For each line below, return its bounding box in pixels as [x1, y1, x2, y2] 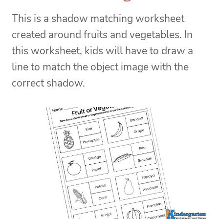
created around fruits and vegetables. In [12, 27, 193, 42]
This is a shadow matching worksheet [12, 11, 184, 25]
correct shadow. [12, 76, 85, 90]
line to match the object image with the [12, 60, 189, 74]
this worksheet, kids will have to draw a [12, 44, 193, 58]
